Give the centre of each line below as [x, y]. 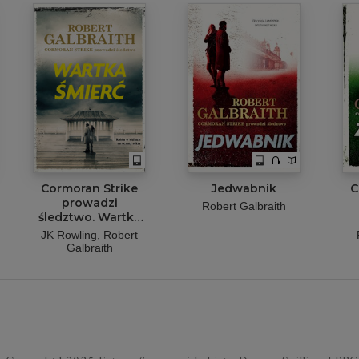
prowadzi [89, 203]
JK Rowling [69, 235]
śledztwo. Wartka [89, 217]
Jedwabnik [244, 188]
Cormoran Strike [89, 188]
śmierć [89, 232]
